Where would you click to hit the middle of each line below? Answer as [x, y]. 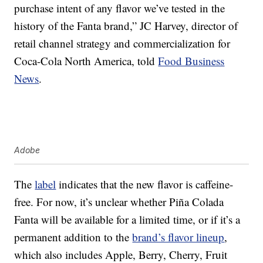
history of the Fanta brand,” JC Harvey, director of [126, 26]
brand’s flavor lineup [178, 237]
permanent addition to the [73, 237]
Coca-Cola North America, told [86, 61]
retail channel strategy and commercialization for [122, 43]
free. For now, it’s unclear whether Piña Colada [119, 202]
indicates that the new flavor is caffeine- [145, 184]
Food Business [191, 61]
